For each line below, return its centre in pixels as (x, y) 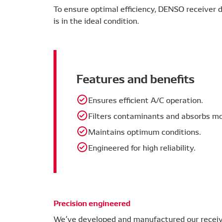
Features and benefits (136, 78)
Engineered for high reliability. (142, 147)
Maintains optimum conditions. (144, 131)
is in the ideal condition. (96, 20)
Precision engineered (92, 202)
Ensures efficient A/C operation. (145, 100)
